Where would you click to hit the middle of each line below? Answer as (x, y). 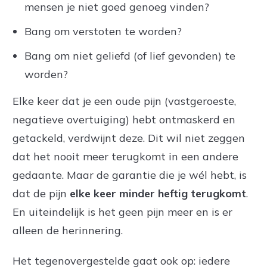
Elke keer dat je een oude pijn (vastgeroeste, (124, 101)
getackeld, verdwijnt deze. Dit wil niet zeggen (129, 138)
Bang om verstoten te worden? (103, 31)
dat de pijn (41, 193)
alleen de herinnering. (68, 230)
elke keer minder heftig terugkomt (158, 193)
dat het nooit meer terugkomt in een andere (125, 156)
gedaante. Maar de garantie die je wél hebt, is (130, 175)
